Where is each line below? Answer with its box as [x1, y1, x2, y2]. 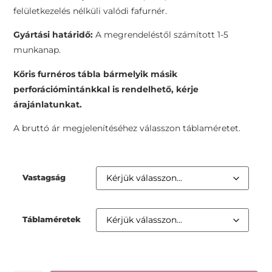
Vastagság [22, 172, 66, 182]
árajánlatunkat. [13, 98, 83, 110]
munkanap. [13, 44, 61, 56]
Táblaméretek [22, 214, 81, 224]
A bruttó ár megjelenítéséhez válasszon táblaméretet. [13, 123, 241, 134]
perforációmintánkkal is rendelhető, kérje [13, 83, 199, 95]
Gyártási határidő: [13, 29, 93, 41]
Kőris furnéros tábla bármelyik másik [13, 68, 178, 80]
